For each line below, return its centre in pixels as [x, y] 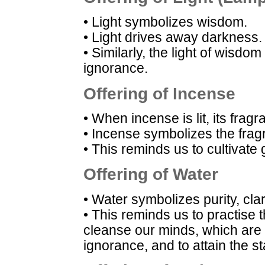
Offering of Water [151, 174]
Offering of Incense [159, 93]
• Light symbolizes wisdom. [165, 22]
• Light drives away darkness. [173, 38]
